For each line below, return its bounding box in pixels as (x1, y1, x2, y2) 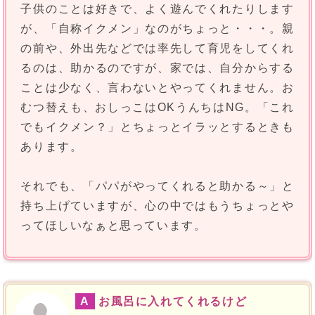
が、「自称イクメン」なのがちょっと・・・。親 (20, 22, 295, 35)
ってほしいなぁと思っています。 (20, 219, 207, 232)
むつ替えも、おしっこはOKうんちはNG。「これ (20, 101, 295, 114)
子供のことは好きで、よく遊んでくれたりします (20, 3, 295, 15)
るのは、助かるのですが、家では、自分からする (20, 62, 295, 75)
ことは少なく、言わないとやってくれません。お (20, 82, 295, 94)
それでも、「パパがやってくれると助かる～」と (20, 180, 295, 193)
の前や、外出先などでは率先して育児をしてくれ (20, 42, 295, 55)
